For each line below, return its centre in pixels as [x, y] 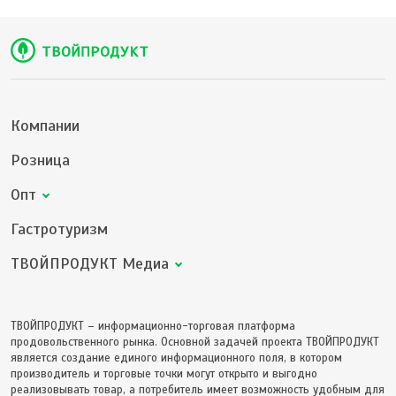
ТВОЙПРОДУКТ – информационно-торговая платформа [153, 327]
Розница [40, 160]
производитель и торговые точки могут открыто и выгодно [164, 374]
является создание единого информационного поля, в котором [176, 358]
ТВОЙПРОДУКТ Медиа [90, 264]
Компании [45, 126]
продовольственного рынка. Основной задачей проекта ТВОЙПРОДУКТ [195, 343]
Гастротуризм [59, 229]
